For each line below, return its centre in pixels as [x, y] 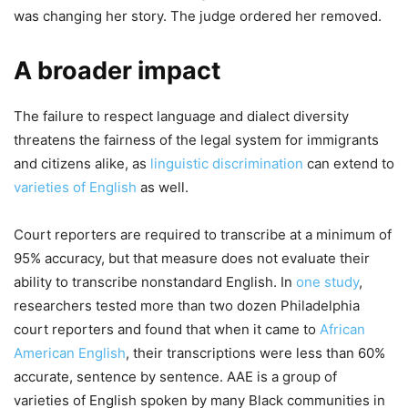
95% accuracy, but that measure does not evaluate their [192, 258]
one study [327, 281]
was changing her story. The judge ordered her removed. [198, 15]
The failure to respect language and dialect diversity [181, 116]
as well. [163, 187]
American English [70, 352]
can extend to [349, 163]
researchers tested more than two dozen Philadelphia [187, 305]
